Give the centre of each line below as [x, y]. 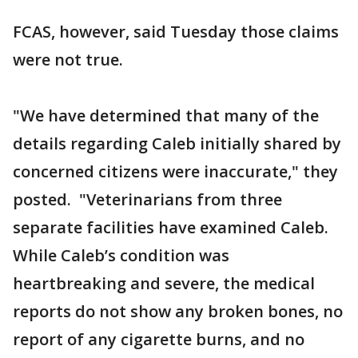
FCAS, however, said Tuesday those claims [176, 32]
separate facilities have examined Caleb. [171, 227]
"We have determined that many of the [166, 115]
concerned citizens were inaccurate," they [175, 171]
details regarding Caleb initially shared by [177, 143]
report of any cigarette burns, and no [159, 339]
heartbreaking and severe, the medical [164, 283]
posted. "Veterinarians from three [147, 199]
